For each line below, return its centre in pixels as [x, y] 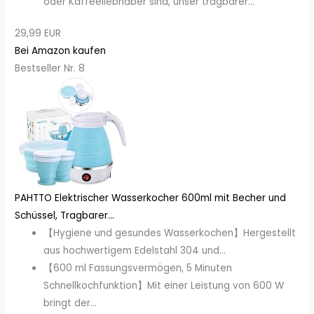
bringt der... [70, 303]
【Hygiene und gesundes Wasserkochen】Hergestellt [170, 233]
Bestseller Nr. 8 [50, 69]
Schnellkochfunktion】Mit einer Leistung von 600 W [164, 286]
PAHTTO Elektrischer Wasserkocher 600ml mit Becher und [151, 198]
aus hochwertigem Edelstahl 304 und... [135, 251]
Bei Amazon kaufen [61, 51]
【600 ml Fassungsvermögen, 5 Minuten [138, 268]
